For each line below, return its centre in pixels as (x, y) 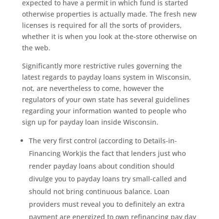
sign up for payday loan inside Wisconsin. (90, 122)
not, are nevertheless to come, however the (93, 88)
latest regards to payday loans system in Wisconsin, (106, 77)
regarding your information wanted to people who (104, 111)
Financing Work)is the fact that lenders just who (107, 153)
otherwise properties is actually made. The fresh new (109, 14)
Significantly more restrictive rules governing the (102, 66)
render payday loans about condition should (101, 166)
